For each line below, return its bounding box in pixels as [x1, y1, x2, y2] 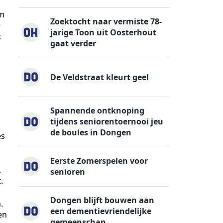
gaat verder [50, 37, 97, 49]
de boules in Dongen [50, 127, 132, 138]
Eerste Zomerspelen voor [50, 155, 148, 167]
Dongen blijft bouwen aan [50, 194, 155, 206]
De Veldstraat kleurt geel [50, 71, 149, 83]
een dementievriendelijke [50, 205, 152, 217]
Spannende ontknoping [50, 105, 145, 116]
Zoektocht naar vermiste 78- [50, 15, 162, 27]
